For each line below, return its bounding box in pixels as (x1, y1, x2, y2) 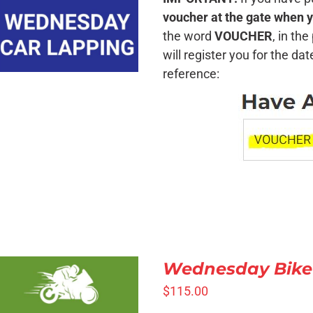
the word (163, 29, 215, 43)
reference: (163, 66, 220, 81)
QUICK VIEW (37, 6, 99, 18)
